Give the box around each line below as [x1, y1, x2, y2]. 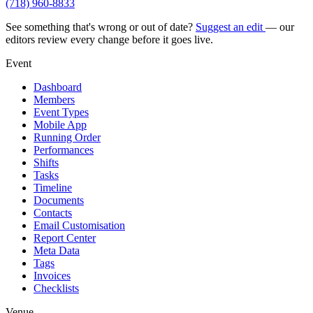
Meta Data [34, 245, 80, 257]
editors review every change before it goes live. [6, 34, 213, 46]
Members [34, 94, 75, 106]
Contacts [34, 207, 72, 219]
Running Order [34, 131, 101, 144]
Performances [34, 144, 94, 156]
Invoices [34, 270, 71, 282]
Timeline [34, 182, 72, 194]
